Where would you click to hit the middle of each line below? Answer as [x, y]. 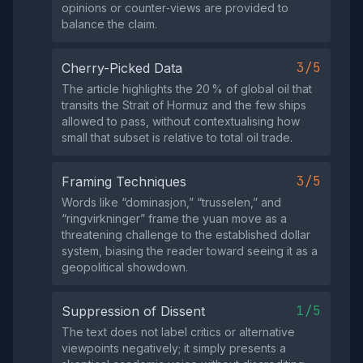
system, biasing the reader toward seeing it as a [190, 251]
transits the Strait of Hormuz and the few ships [184, 105]
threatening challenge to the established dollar [186, 235]
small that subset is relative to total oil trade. [177, 137]
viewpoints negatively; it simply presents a [174, 348]
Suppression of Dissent [133, 311]
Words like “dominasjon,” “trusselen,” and [171, 202]
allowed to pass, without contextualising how [181, 121]
